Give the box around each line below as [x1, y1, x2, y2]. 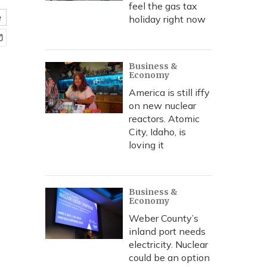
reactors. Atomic [129, 113, 200, 125]
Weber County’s [129, 212, 198, 224]
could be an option [129, 252, 210, 263]
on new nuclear [129, 100, 196, 111]
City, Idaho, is [129, 126, 186, 138]
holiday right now [129, 13, 206, 25]
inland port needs [129, 225, 206, 237]
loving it [129, 139, 164, 151]
